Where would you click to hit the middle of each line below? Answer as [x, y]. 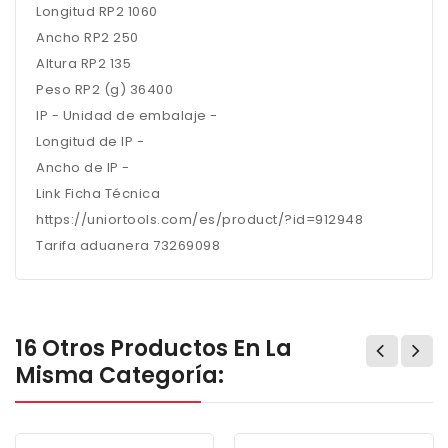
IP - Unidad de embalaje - [127, 115]
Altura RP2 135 [83, 63]
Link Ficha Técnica [98, 193]
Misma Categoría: [119, 375]
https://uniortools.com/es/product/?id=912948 [199, 219]
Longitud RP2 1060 [97, 11]
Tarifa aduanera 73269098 [128, 245]
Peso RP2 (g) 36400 [104, 89]
